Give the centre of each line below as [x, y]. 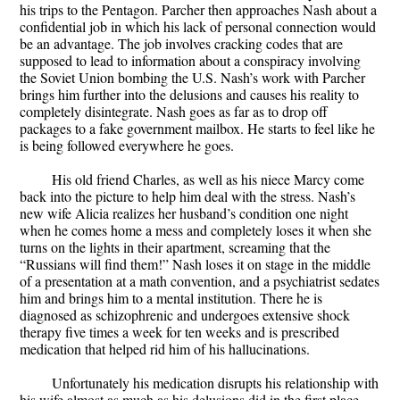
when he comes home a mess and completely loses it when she [196, 230]
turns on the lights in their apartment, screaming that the [175, 247]
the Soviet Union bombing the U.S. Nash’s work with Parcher [192, 78]
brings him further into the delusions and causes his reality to [189, 95]
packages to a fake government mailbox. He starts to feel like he [197, 129]
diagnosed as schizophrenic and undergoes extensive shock [185, 315]
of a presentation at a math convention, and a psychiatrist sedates [200, 281]
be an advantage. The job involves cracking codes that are [181, 44]
